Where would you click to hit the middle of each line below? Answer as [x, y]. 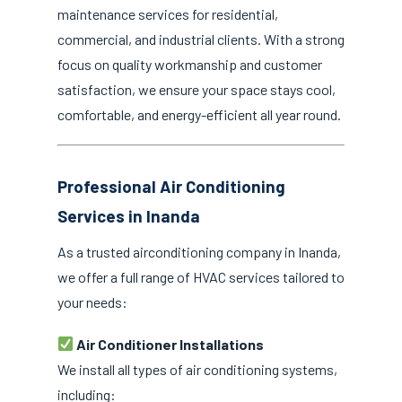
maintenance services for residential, [168, 14]
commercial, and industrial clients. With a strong [201, 39]
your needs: [92, 301]
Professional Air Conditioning [171, 187]
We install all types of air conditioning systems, [197, 369]
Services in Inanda [129, 216]
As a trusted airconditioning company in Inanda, [199, 251]
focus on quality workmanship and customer [190, 64]
